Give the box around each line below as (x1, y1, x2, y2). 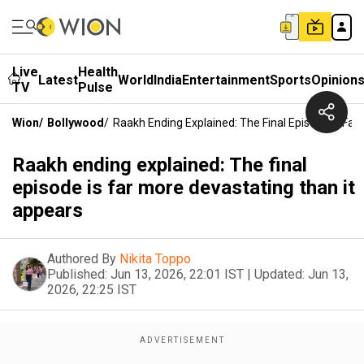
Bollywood (47, 116, 104, 129)
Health (78, 64, 118, 80)
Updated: (254, 266, 305, 282)
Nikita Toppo (119, 251, 191, 266)
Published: (47, 266, 107, 282)
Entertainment (182, 71, 270, 88)
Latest (38, 71, 78, 88)
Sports (270, 71, 311, 88)
